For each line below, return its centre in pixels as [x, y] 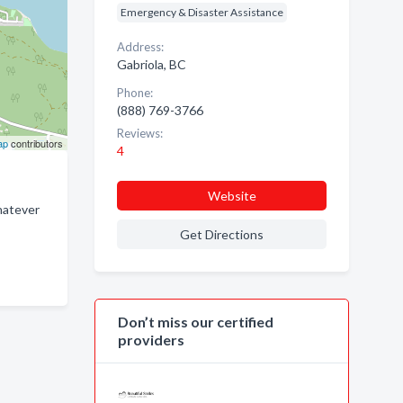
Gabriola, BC [151, 64]
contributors [35, 143]
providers [151, 340]
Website [232, 196]
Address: [140, 47]
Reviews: [139, 133]
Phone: [134, 93]
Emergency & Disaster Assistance [201, 12]
